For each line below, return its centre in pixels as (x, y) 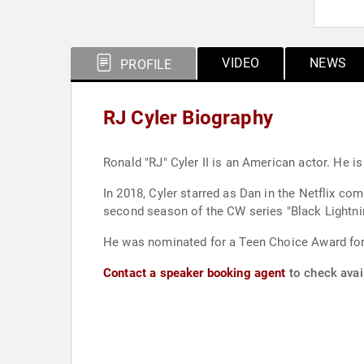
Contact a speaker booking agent (195, 273)
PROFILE (145, 65)
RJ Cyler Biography (188, 118)
